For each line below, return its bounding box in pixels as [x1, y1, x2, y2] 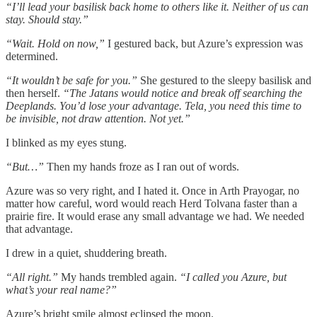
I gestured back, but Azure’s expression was [105, 37, 303, 50]
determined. [6, 50, 58, 62]
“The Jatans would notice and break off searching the [63, 86, 302, 99]
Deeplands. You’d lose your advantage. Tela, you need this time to [6, 99, 301, 112]
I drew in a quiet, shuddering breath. [6, 246, 167, 259]
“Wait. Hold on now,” [6, 37, 105, 50]
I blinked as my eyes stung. [6, 136, 127, 149]
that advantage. [6, 222, 73, 235]
